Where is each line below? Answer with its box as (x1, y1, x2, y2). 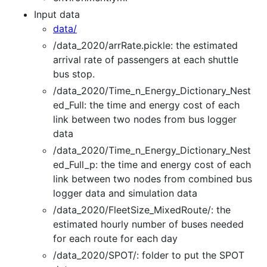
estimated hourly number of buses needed (53, 218, 244, 230)
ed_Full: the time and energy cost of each (53, 98, 240, 111)
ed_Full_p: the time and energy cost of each (53, 158, 251, 170)
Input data (34, 8, 80, 20)
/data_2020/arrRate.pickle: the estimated (53, 39, 238, 51)
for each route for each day (53, 232, 178, 244)
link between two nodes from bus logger (53, 113, 237, 125)
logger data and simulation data (53, 187, 197, 199)
